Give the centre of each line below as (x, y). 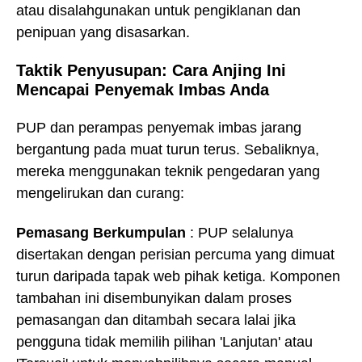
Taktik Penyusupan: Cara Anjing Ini (151, 71)
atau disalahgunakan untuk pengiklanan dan (158, 10)
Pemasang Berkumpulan (101, 232)
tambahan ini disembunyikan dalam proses (154, 298)
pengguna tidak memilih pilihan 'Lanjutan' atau (164, 341)
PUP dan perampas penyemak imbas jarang (159, 127)
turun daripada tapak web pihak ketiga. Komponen (178, 276)
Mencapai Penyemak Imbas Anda (143, 90)
